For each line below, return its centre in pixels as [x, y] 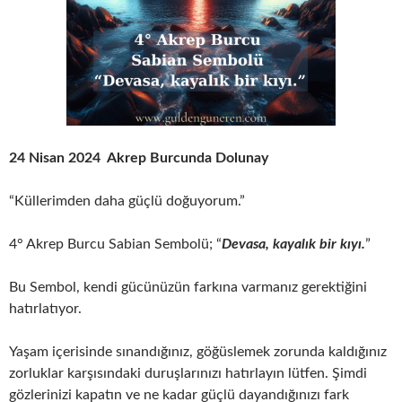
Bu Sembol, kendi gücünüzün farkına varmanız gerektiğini [188, 287]
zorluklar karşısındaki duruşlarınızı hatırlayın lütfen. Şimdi [188, 373]
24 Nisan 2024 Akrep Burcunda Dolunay [139, 158]
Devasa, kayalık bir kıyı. [293, 244]
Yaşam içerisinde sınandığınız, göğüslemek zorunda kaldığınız [198, 352]
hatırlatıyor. [45, 309]
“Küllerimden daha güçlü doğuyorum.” [127, 201]
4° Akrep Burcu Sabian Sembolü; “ [115, 244]
